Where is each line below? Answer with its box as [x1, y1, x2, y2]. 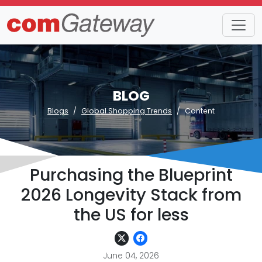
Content [185, 106, 215, 116]
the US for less [73, 203, 189, 226]
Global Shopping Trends [81, 106, 172, 116]
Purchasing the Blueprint [29, 163, 233, 187]
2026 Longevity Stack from [20, 183, 242, 206]
